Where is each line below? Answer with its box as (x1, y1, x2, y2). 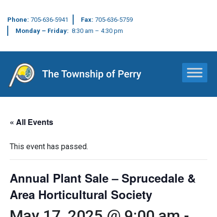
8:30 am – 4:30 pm (72, 27, 123, 34)
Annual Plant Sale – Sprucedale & (10, 169, 196, 186)
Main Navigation (7, 73, 120, 92)
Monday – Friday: (15, 27, 72, 34)
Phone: (7, 16, 31, 23)
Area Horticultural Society (10, 186, 152, 202)
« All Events (10, 116, 53, 127)
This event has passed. (10, 141, 88, 151)
